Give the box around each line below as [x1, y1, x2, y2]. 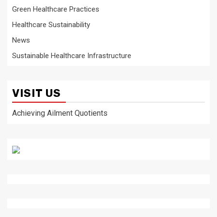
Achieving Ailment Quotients [12, 108, 108, 118]
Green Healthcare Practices [12, 5, 99, 14]
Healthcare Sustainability [12, 20, 90, 29]
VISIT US [12, 87, 61, 100]
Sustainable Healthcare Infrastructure [12, 51, 131, 60]
